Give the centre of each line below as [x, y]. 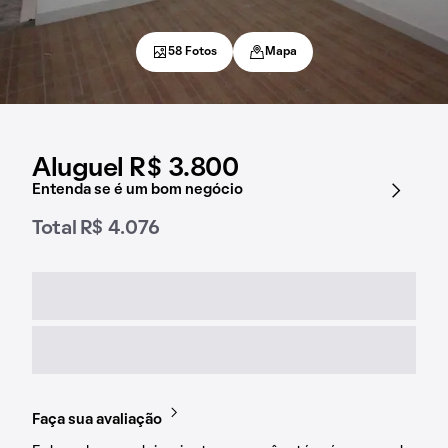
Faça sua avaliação [97, 420]
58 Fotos [192, 52]
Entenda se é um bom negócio [137, 190]
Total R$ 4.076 [96, 229]
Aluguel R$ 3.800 [135, 169]
